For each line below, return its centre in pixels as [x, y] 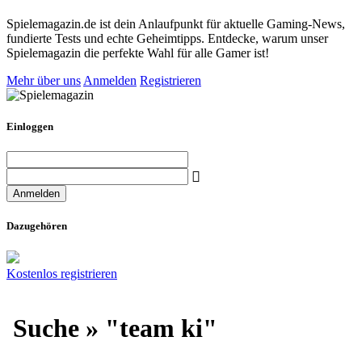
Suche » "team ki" [112, 328]
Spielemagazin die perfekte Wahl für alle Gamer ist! [138, 53]
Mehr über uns [44, 80]
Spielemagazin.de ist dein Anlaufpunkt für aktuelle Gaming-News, [176, 23]
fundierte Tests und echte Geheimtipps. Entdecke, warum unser [167, 38]
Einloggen [30, 126]
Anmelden [110, 80]
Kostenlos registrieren [62, 274]
